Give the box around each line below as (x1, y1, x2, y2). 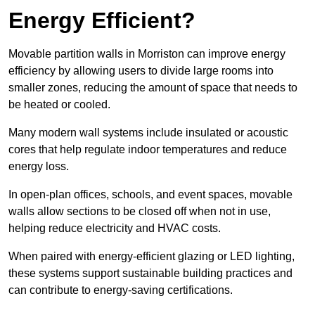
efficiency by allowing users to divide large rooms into (8, 65, 274, 77)
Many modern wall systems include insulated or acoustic (8, 127, 288, 139)
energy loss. (8, 160, 69, 173)
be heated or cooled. (8, 98, 113, 111)
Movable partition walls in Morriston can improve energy (8, 48, 285, 60)
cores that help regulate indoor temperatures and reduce (8, 143, 287, 156)
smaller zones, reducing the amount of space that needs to (8, 82, 297, 94)
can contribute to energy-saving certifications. (8, 284, 233, 297)
